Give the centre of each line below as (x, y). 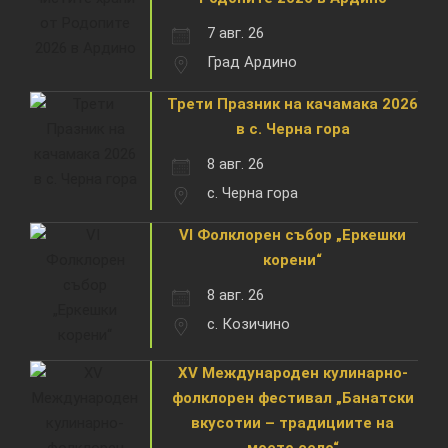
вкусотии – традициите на (292, 422)
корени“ (292, 259)
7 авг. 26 (235, 32)
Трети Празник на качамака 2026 (292, 103)
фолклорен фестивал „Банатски (292, 397)
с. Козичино (248, 323)
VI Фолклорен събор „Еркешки (292, 234)
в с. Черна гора (292, 128)
